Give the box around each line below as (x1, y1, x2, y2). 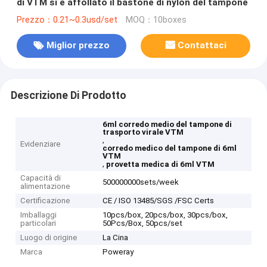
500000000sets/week (103, 178, 179, 187)
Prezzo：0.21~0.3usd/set (16, 14, 117, 25)
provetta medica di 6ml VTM (106, 160, 215, 169)
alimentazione (20, 182, 71, 191)
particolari (20, 219, 57, 228)
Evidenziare (20, 139, 61, 149)
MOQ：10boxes (125, 14, 187, 25)
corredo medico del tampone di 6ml (103, 144, 237, 153)
